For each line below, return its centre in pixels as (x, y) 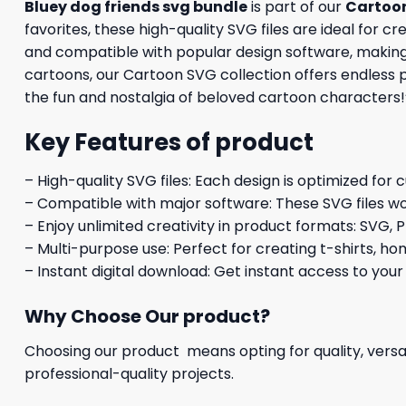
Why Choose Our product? (147, 316)
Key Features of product (169, 143)
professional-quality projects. (129, 373)
